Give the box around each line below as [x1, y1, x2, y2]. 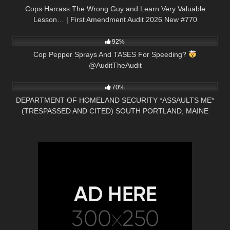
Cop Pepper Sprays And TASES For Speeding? [33, 50, 189, 59]
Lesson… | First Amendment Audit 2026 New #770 [33, 15, 197, 24]
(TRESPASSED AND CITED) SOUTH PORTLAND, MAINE [22, 107, 208, 116]
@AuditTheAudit [88, 61, 142, 69]
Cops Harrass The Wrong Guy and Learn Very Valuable [25, 4, 205, 13]
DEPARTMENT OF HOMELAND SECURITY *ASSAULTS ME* [16, 96, 214, 105]
